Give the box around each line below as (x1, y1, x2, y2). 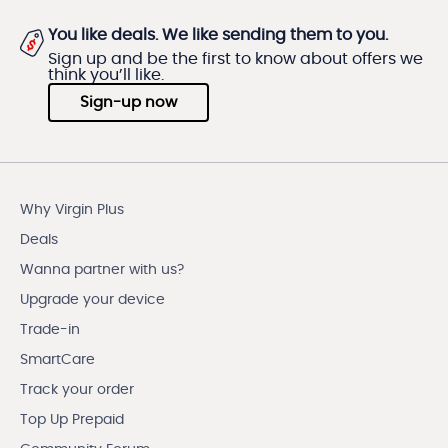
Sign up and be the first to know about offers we (48, 51, 423, 67)
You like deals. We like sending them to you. (48, 27, 388, 43)
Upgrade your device (20, 293, 165, 307)
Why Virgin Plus (20, 203, 124, 217)
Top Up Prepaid (20, 413, 124, 427)
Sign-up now (80, 95, 177, 110)
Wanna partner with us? (20, 263, 184, 277)
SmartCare (20, 353, 95, 367)
